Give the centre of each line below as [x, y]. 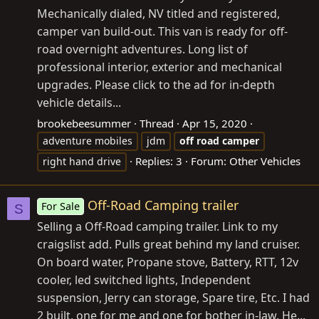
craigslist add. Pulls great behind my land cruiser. [168, 245]
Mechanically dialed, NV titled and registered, [158, 14]
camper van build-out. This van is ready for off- [162, 31]
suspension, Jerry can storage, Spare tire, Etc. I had [173, 298]
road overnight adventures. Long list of [142, 49]
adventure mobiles [88, 141]
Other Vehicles [265, 161]
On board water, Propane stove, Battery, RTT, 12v [168, 262]
